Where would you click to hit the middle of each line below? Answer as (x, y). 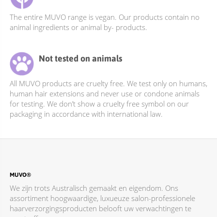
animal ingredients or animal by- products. (78, 27)
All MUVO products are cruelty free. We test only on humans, (108, 83)
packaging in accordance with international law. (86, 114)
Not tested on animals (80, 58)
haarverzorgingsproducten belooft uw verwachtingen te (101, 208)
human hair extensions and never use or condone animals (105, 93)
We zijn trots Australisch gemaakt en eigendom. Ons (94, 188)
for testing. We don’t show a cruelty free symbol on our (99, 103)
